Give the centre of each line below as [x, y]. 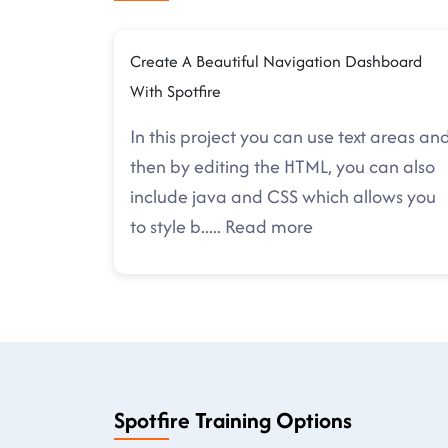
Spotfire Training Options [233, 420]
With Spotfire [175, 91]
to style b [165, 227]
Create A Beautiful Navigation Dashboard [276, 61]
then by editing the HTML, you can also [282, 167]
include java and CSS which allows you [283, 197]
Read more [269, 227]
